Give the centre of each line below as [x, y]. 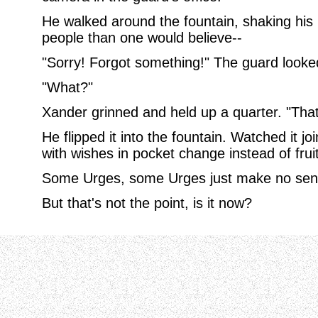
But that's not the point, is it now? [147, 203]
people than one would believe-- [142, 38]
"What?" [67, 87]
